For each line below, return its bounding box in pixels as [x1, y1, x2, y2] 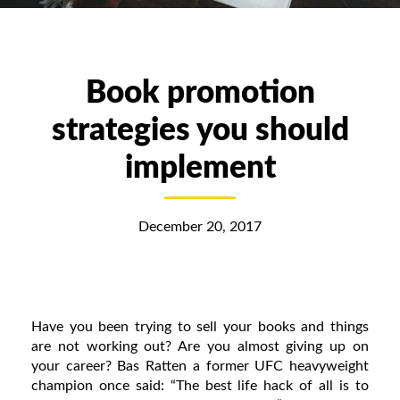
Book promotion [85, 77, 315, 109]
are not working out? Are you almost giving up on [31, 338, 369, 354]
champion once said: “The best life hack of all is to [31, 378, 369, 393]
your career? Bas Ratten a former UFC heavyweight [31, 358, 369, 373]
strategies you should [51, 114, 349, 146]
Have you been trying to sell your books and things [31, 319, 369, 334]
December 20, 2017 [138, 219, 262, 234]
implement [124, 152, 276, 184]
